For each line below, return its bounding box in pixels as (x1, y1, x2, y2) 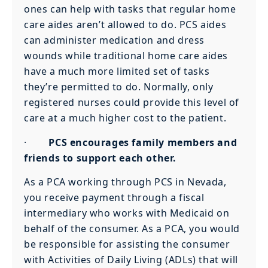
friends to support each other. (24, 151, 177, 165)
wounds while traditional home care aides (24, 49, 229, 63)
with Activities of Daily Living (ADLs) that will (24, 253, 238, 267)
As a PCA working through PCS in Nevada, (24, 175, 227, 189)
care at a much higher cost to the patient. (24, 111, 227, 125)
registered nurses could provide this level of (24, 96, 240, 109)
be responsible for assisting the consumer (24, 237, 230, 251)
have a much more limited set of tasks (24, 65, 210, 78)
